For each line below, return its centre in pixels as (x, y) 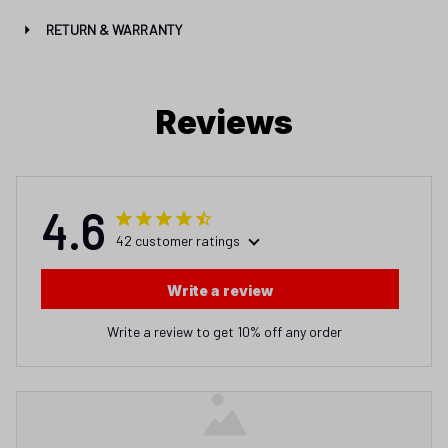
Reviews (224, 122)
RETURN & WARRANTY (113, 30)
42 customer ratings (178, 240)
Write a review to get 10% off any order (224, 331)
